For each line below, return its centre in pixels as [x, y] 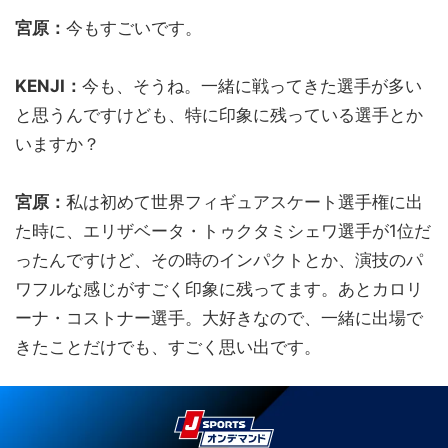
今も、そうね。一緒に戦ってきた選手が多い [252, 86]
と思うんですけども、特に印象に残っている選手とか [219, 115]
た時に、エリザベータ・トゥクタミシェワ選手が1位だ [223, 231]
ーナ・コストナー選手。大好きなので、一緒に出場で [219, 318]
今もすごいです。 [134, 28]
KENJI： [48, 86]
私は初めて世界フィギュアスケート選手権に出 [244, 202]
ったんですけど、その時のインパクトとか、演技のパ [219, 260]
